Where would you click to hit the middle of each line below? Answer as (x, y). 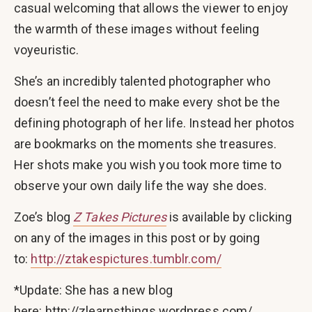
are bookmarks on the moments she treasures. (146, 143)
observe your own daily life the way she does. (141, 185)
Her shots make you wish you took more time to (148, 164)
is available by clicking (229, 217)
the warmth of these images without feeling (137, 29)
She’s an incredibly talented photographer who (142, 81)
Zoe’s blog (44, 217)
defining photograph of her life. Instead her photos (155, 123)
